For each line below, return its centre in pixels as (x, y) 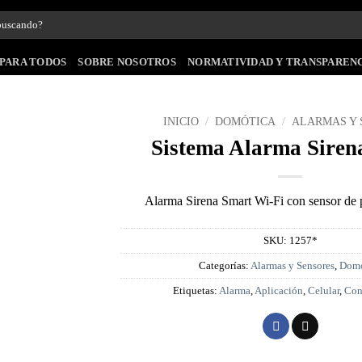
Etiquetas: (196, 290)
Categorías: (224, 265)
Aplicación (279, 290)
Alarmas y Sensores (292, 265)
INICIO (181, 122)
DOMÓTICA (245, 122)
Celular (324, 290)
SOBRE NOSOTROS (127, 62)
